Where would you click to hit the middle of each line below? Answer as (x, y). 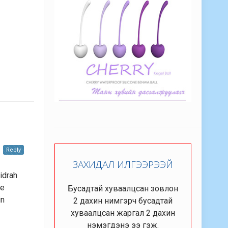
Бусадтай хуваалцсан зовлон (123, 189)
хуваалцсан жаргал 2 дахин (123, 213)
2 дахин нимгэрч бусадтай (123, 201)
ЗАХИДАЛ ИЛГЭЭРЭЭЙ (123, 165)
